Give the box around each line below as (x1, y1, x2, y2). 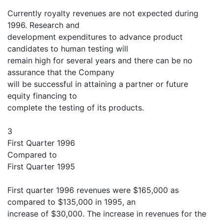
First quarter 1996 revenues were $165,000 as (7, 185, 179, 195)
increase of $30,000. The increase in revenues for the (7, 209, 206, 219)
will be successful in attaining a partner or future (7, 79, 188, 89)
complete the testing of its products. (7, 103, 144, 112)
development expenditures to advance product (7, 32, 183, 42)
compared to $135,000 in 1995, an (7, 197, 136, 207)
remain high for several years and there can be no (7, 55, 192, 65)
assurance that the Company (7, 67, 114, 77)
